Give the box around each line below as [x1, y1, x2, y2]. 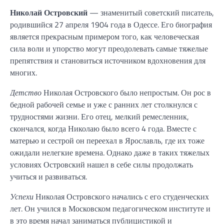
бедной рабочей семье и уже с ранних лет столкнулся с [10, 98, 197, 110]
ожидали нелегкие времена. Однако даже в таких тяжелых [10, 146, 209, 158]
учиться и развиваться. [10, 170, 87, 182]
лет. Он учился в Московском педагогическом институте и [10, 202, 210, 214]
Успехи [10, 190, 33, 202]
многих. [10, 66, 37, 78]
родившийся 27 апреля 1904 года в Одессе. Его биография [10, 18, 212, 30]
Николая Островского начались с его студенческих [33, 190, 209, 202]
